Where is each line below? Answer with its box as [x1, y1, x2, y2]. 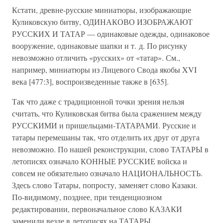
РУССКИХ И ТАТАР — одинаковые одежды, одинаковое [12, 28, 210, 39]
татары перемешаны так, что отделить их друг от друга [12, 132, 200, 142]
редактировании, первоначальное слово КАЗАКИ [12, 204, 182, 214]
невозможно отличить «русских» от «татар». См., [12, 52, 180, 63]
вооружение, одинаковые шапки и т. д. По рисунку [12, 40, 187, 51]
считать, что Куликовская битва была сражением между [12, 108, 202, 118]
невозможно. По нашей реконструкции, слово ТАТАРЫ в [12, 144, 209, 154]
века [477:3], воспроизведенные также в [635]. [12, 76, 169, 87]
